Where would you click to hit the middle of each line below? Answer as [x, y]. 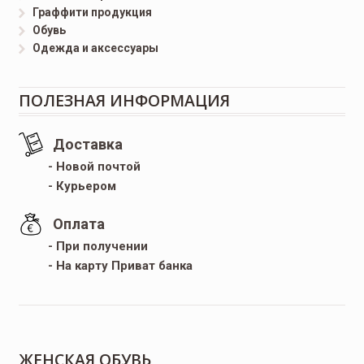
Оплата [78, 223]
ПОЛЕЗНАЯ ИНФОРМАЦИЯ [124, 100]
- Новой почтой [89, 166]
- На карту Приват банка [115, 265]
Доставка [87, 144]
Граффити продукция [93, 12]
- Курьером [77, 186]
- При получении [93, 246]
